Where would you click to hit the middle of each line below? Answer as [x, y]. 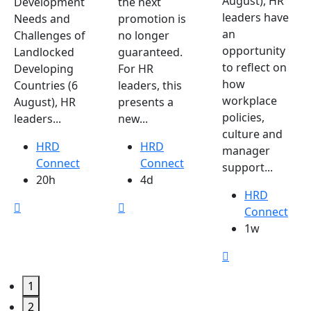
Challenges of [50, 36]
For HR [136, 69]
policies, [243, 118]
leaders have [255, 18]
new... [133, 119]
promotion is [152, 19]
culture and [252, 134]
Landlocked [44, 52]
